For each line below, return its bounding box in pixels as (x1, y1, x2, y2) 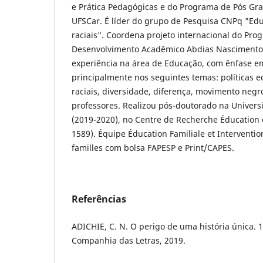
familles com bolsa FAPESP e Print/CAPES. (72, 141, 234, 153)
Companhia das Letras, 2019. (72, 234, 186, 246)
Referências (72, 192, 126, 205)
